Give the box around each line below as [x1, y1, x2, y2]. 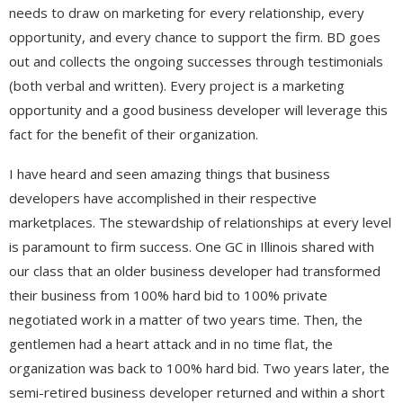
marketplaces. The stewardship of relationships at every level [9, 212, 391, 231]
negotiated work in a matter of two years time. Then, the [9, 309, 363, 328]
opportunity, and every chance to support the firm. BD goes [9, 27, 381, 46]
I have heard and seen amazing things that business [9, 164, 330, 183]
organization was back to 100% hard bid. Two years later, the [9, 358, 390, 377]
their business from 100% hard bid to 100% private [9, 285, 327, 304]
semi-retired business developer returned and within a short [9, 382, 385, 401]
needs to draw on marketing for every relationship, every [9, 3, 364, 22]
